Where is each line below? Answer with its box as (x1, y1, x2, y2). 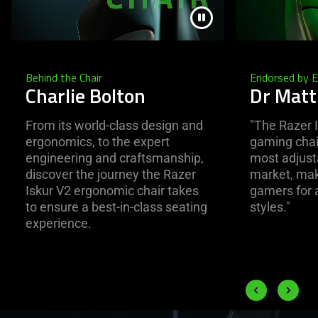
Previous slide (216, 279, 301, 300)
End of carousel (13, 273, 88, 291)
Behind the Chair (26, 69, 102, 87)
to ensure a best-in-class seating (26, 199, 207, 215)
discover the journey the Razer (26, 167, 196, 182)
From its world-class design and (26, 118, 203, 133)
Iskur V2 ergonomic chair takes (26, 183, 199, 199)
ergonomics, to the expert (26, 134, 170, 150)
